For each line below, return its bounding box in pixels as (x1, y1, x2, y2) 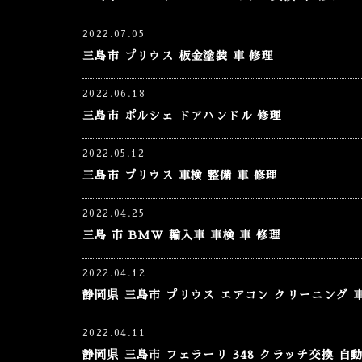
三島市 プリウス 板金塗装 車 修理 (82, 50, 275, 61)
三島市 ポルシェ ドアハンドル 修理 (82, 110, 283, 121)
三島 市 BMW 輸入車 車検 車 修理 (82, 229, 281, 241)
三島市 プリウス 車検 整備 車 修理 (82, 170, 279, 181)
